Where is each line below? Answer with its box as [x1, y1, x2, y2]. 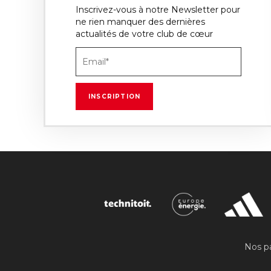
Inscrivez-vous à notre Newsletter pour [76, 4, 240, 15]
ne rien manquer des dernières [76, 16, 205, 27]
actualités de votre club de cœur [76, 28, 213, 39]
